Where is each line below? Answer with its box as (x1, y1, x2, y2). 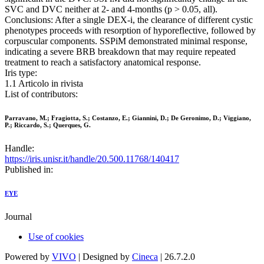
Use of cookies (28, 232, 84, 242)
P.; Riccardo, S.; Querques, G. (5, 121, 91, 129)
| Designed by (76, 252, 132, 262)
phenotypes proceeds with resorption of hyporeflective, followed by (5, 25, 256, 36)
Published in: (5, 164, 53, 175)
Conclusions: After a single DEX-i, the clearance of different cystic (5, 15, 253, 25)
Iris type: (5, 68, 37, 78)
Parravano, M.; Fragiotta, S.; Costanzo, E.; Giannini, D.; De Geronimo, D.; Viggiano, (5, 114, 251, 122)
